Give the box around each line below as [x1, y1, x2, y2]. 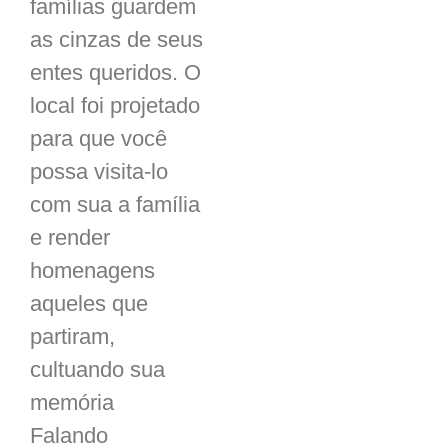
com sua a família [30, 192, 200, 217]
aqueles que [30, 291, 148, 316]
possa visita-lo [30, 159, 168, 184]
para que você [30, 126, 167, 151]
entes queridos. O [30, 60, 201, 85]
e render [30, 225, 110, 250]
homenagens [30, 258, 155, 283]
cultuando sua [30, 357, 165, 382]
